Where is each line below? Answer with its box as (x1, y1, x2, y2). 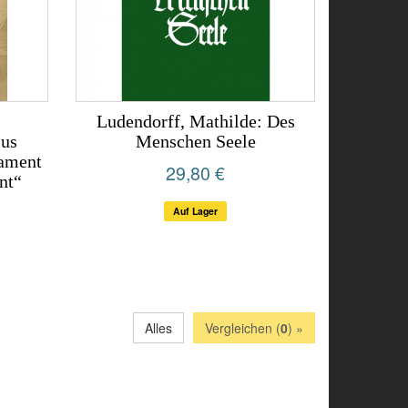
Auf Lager (173, 204, 219, 218)
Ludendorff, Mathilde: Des (96, 111, 295, 131)
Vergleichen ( (205, 319, 280, 337)
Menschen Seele (135, 131, 256, 151)
